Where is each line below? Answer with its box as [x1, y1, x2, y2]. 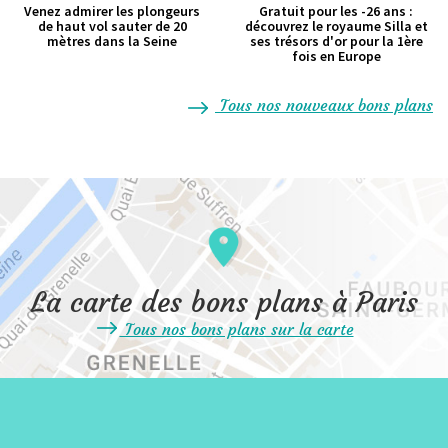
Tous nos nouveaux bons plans [215, 94, 433, 115]
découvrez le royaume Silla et [244, 16, 428, 35]
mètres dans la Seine [47, 31, 177, 50]
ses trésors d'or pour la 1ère [249, 31, 423, 50]
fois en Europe [291, 46, 381, 65]
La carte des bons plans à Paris [30, 284, 418, 320]
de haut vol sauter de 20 [37, 16, 187, 35]
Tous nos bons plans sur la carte [119, 318, 354, 339]
